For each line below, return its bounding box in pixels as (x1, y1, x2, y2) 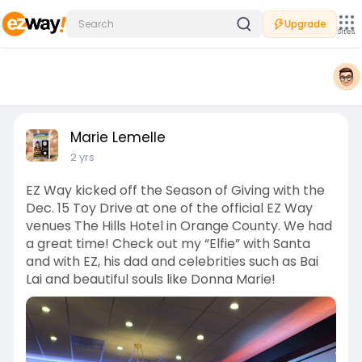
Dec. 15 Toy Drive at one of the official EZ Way (25, 199, 313, 217)
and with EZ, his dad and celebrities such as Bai (25, 252, 318, 271)
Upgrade (284, 16, 326, 31)
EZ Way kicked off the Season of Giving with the (25, 181, 325, 200)
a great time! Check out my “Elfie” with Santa (25, 234, 310, 253)
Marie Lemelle (69, 128, 166, 147)
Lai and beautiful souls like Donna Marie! (25, 270, 276, 288)
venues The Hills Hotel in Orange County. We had (25, 217, 332, 235)
